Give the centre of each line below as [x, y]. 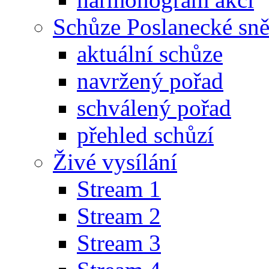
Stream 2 [119, 216]
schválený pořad [154, 107]
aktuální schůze [150, 53]
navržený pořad [150, 80]
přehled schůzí [145, 134]
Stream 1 [119, 189]
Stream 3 [119, 243]
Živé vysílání [115, 162]
